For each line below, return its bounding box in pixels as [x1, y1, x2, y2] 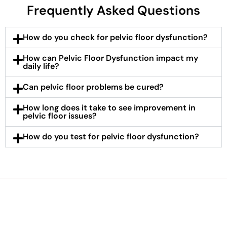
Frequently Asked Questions [27, 2, 200, 19]
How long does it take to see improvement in [23, 102, 196, 113]
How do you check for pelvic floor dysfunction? [23, 32, 208, 43]
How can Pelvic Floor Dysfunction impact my [23, 53, 199, 64]
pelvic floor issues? [23, 110, 97, 122]
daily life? [23, 61, 60, 72]
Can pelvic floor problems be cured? [23, 82, 164, 93]
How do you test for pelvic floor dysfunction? [23, 131, 200, 142]
